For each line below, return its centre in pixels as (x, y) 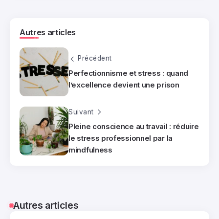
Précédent (95, 58)
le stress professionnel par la (120, 138)
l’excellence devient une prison (124, 85)
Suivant (81, 112)
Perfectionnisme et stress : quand (129, 73)
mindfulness (90, 150)
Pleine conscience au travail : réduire (134, 126)
